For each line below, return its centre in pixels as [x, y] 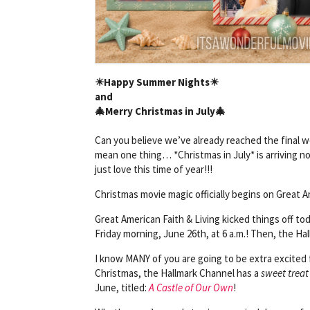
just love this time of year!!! [154, 169]
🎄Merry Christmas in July [155, 111]
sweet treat [285, 273]
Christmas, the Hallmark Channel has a [178, 273]
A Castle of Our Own [191, 287]
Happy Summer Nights [157, 82]
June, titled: [122, 287]
